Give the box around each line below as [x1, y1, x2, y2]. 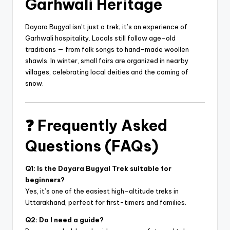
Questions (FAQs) [25, 137, 159, 156]
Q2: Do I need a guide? [25, 216, 104, 224]
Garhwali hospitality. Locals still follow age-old [25, 34, 176, 43]
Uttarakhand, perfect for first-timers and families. [25, 198, 186, 207]
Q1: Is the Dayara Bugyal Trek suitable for [25, 164, 171, 173]
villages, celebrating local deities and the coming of [25, 68, 188, 76]
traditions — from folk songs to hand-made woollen [25, 45, 189, 54]
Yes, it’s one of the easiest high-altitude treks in [25, 187, 179, 196]
